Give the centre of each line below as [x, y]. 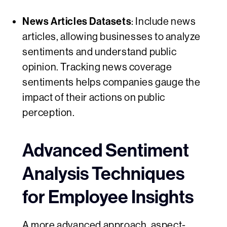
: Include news [164, 22]
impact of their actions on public [94, 98]
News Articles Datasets [77, 22]
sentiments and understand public [100, 52]
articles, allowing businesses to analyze [112, 37]
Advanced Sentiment [106, 151]
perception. [49, 113]
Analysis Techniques [103, 174]
